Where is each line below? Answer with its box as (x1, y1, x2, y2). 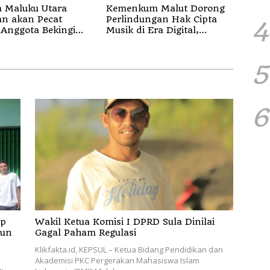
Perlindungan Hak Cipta (105, 13, 217, 25)
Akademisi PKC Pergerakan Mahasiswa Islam (34, 255, 199, 266)
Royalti (105, 57, 137, 68)
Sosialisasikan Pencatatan (105, 35, 225, 46)
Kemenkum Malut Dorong (105, 2, 225, 14)
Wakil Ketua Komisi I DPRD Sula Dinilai (34, 216, 215, 228)
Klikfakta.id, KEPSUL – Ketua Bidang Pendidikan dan (34, 244, 223, 256)
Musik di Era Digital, (105, 24, 199, 36)
